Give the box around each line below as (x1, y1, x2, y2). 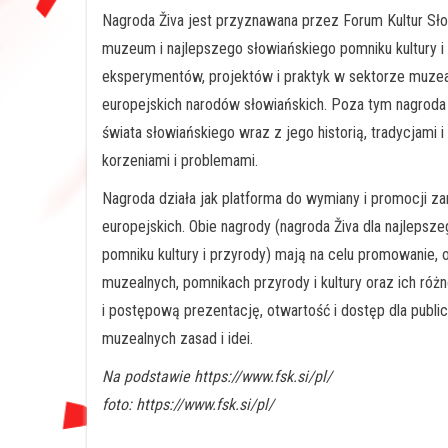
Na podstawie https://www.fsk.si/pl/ (102, 366, 332, 386)
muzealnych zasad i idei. (102, 328, 253, 348)
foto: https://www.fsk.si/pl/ (102, 394, 274, 414)
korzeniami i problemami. (102, 150, 258, 170)
